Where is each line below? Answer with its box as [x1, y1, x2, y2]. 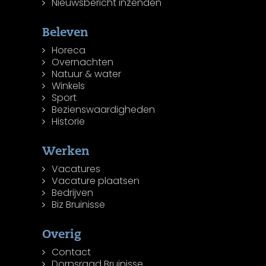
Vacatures [52, 162, 101, 176]
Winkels [52, 79, 85, 93]
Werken [42, 142, 90, 159]
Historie [52, 115, 85, 129]
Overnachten [52, 55, 114, 69]
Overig [42, 226, 82, 242]
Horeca [52, 43, 86, 58]
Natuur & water [52, 67, 122, 81]
